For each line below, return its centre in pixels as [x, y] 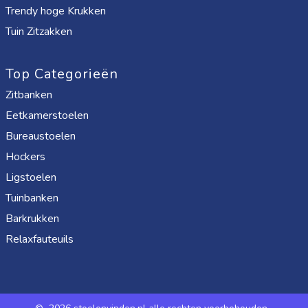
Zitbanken [29, 95]
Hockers [25, 157]
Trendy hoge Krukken [56, 11]
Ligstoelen [31, 177]
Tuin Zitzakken [39, 32]
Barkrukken [32, 219]
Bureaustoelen [41, 136]
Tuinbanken [32, 198]
